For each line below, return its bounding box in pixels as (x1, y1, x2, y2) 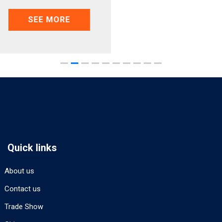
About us (4, 166, 34, 176)
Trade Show (4, 202, 43, 212)
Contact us (4, 184, 41, 194)
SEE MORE (27, 15, 69, 25)
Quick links (7, 142, 57, 154)
